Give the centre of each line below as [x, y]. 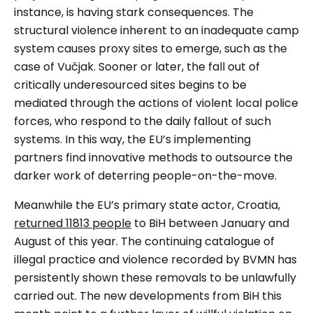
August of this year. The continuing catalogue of [144, 242]
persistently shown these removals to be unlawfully [155, 278]
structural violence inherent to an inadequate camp [156, 31]
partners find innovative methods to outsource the [153, 158]
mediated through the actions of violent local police [156, 103]
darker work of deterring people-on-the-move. [145, 176]
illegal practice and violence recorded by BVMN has [155, 260]
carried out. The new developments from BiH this [148, 296]
